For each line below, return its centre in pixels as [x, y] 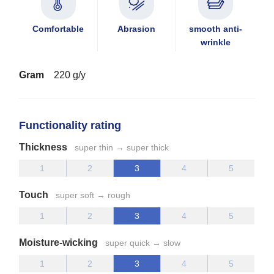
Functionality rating [70, 125]
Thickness [43, 147]
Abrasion [137, 28]
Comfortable [58, 28]
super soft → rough [93, 195]
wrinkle [215, 42]
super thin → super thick [122, 147]
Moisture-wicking [59, 242]
